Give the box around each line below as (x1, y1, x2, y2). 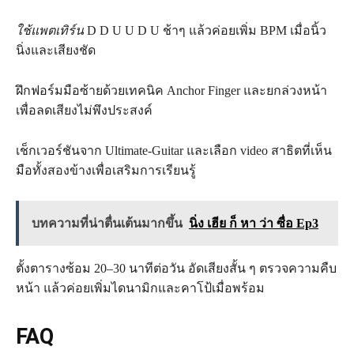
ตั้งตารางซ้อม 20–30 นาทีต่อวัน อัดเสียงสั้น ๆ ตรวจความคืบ (16, 262, 337, 276)
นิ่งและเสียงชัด (16, 43, 96, 58)
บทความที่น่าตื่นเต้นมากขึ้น (32, 217, 183, 231)
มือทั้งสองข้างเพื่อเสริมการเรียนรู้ (16, 164, 196, 178)
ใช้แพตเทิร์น (16, 24, 84, 38)
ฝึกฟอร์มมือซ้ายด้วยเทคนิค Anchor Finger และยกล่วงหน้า (16, 84, 327, 98)
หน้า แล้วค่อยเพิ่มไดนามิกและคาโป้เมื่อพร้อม (16, 281, 265, 296)
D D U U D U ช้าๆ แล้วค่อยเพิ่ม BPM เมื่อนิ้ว (84, 24, 326, 38)
